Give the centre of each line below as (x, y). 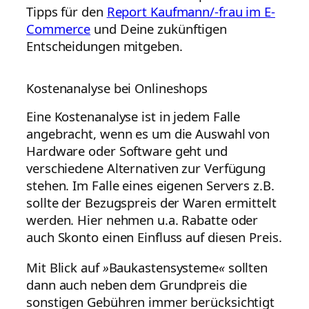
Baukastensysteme (163, 267)
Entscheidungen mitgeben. (104, 46)
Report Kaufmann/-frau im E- (191, 12)
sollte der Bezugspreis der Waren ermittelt (151, 203)
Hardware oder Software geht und (127, 151)
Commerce (59, 29)
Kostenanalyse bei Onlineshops (117, 88)
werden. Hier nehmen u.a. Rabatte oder (142, 220)
